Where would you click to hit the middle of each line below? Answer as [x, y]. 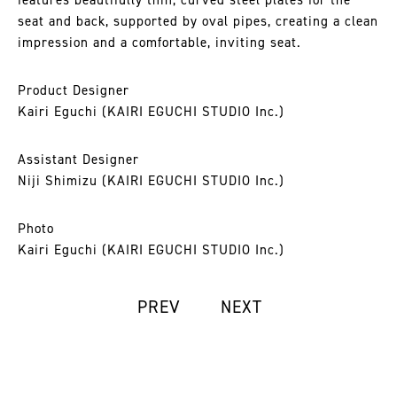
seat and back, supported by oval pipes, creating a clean [198, 21]
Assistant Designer [78, 160]
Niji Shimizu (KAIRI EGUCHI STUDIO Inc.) [151, 181]
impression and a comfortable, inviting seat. [160, 43]
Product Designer [74, 90]
